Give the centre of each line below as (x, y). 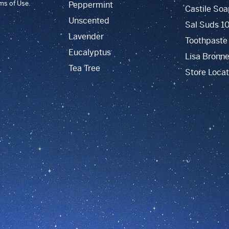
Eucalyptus (89, 52)
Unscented (89, 21)
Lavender (86, 37)
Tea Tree (84, 68)
